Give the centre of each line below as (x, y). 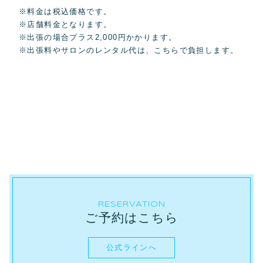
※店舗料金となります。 (65, 25)
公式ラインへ (131, 247)
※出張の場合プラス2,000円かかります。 (98, 38)
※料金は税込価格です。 (65, 12)
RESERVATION (131, 204)
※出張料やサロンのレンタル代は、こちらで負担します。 (129, 50)
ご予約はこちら (131, 218)
